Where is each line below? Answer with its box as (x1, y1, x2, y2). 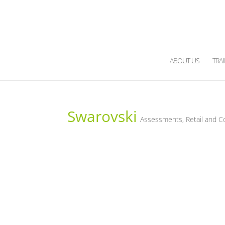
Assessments (140, 115, 183, 124)
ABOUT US (169, 56, 199, 65)
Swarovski (67, 106, 138, 127)
